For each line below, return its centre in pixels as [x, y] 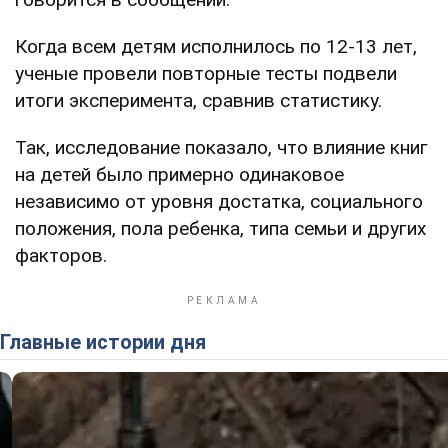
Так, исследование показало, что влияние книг [221, 147]
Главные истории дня [107, 341]
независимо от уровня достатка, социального [219, 201]
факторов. [61, 255]
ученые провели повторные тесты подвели [206, 73]
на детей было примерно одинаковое [179, 174]
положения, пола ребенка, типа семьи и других [220, 228]
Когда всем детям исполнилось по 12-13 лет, [216, 46]
